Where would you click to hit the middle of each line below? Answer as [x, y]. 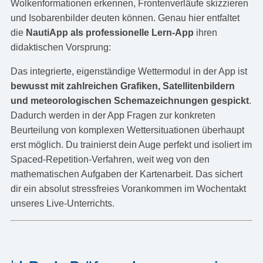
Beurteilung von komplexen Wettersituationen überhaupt [127, 130]
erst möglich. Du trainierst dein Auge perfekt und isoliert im [131, 144]
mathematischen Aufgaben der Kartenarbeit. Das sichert [126, 174]
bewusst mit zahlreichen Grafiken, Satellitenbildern [122, 86]
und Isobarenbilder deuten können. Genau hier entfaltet [125, 18]
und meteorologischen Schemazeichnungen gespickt [129, 100]
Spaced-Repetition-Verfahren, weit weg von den [110, 159]
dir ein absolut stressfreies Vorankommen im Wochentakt [128, 188]
